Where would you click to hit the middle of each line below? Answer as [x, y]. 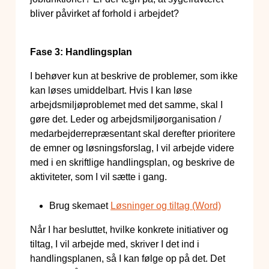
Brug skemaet [80, 206]
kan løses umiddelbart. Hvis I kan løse [111, 91]
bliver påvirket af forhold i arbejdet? [104, 14]
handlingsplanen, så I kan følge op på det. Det [128, 259]
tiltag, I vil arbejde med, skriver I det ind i [115, 244]
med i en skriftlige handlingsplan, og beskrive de [132, 163]
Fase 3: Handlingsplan [81, 52]
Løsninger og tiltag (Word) [166, 206]
